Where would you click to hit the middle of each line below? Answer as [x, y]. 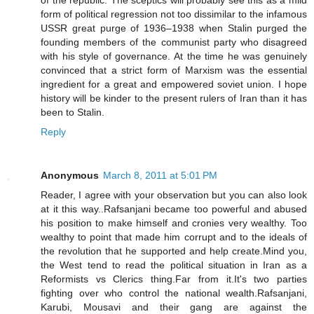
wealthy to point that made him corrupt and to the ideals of [174, 237]
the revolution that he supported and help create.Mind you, [174, 251]
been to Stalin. [73, 112]
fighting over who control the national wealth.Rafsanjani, [174, 293]
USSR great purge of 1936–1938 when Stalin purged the [174, 28]
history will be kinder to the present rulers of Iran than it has [174, 98]
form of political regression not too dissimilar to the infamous [174, 14]
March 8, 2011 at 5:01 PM [160, 176]
